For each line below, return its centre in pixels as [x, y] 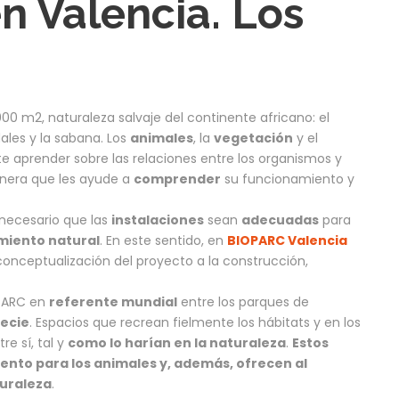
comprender [177, 179]
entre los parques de [243, 302]
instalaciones [158, 220]
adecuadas [280, 220]
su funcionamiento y [288, 179]
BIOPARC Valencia [287, 241]
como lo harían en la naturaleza [177, 343]
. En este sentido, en [163, 241]
